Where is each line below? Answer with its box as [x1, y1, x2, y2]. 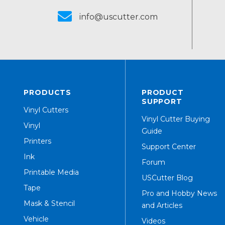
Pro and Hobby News [141, 189, 217, 198]
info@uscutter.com [79, 12, 158, 22]
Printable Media [24, 168, 79, 177]
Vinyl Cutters [24, 105, 68, 115]
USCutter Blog [141, 173, 193, 182]
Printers [24, 137, 51, 146]
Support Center [141, 142, 196, 151]
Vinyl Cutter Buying [141, 115, 210, 124]
